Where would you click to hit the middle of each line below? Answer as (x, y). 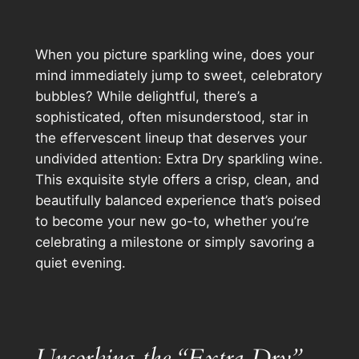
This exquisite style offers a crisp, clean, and (177, 180)
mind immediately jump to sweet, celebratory (178, 76)
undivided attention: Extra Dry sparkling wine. (179, 159)
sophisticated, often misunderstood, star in (171, 117)
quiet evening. (80, 263)
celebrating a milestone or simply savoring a (174, 242)
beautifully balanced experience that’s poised (177, 201)
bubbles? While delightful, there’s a (146, 97)
